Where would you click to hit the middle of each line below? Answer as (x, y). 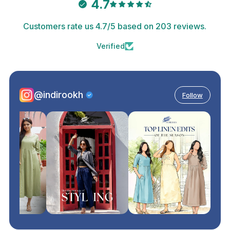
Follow (192, 95)
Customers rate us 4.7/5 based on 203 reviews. (115, 26)
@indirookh (59, 94)
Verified (110, 46)
